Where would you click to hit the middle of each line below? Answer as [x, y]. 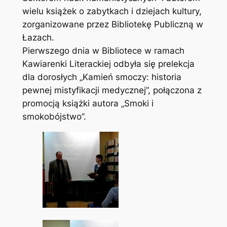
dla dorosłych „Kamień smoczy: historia [102, 77]
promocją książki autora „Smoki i [88, 104]
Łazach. [38, 38]
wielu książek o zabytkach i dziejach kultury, [112, 11]
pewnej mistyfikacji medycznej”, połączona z [112, 90]
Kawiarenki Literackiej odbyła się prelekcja [108, 64]
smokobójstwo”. [54, 117]
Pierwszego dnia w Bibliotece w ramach [103, 51]
